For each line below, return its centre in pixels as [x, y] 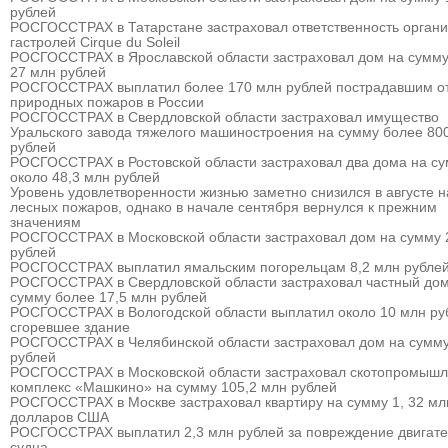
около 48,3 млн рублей [85, 177]
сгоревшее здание [70, 327]
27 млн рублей [58, 72]
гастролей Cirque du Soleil [95, 42]
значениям [45, 222]
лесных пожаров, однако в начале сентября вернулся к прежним [223, 207]
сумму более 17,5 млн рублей [108, 297]
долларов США [59, 417]
